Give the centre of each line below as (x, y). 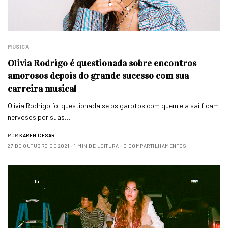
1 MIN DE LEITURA (96, 146)
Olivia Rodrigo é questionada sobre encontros (102, 63)
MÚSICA (19, 47)
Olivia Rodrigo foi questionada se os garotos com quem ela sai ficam (113, 106)
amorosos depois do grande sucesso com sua (98, 76)
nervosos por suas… (39, 117)
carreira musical (42, 89)
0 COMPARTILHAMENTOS (154, 146)
